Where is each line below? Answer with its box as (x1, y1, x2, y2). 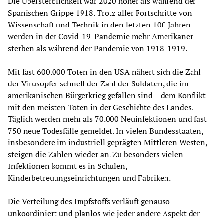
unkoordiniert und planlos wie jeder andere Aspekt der (8, 207, 200, 219)
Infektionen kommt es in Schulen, (8, 160, 127, 171)
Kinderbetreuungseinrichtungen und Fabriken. (8, 172, 171, 183)
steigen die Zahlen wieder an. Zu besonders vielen (8, 148, 183, 160)
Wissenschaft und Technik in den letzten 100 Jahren (8, 19, 191, 30)
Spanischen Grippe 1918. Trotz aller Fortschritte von (8, 7, 192, 18)
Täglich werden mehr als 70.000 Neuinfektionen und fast (8, 113, 207, 124)
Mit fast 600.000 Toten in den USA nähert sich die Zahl (8, 66, 201, 77)
